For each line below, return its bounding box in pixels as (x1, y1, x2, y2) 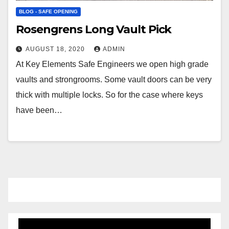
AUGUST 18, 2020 (26, 45, 87, 53)
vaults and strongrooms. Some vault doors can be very (16, 75, 212, 84)
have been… (16, 105, 62, 114)
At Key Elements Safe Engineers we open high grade (16, 59, 209, 68)
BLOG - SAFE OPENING (19, 8, 78, 14)
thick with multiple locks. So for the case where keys (16, 90, 203, 99)
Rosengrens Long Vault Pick (16, 22, 172, 36)
